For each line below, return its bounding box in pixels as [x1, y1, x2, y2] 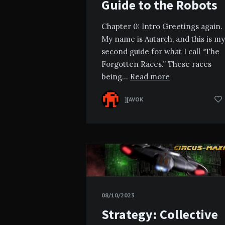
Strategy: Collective [101, 206, 218, 223]
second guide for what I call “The [101, 46, 219, 56]
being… [101, 71, 130, 81]
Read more [130, 71, 170, 81]
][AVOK [125, 95, 144, 103]
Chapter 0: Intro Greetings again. [101, 21, 222, 31]
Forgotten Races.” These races [101, 59, 211, 69]
